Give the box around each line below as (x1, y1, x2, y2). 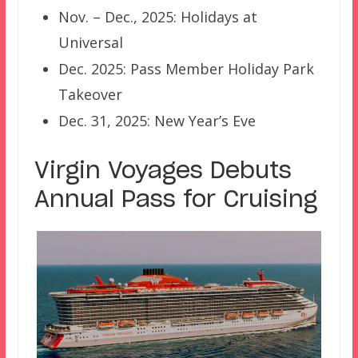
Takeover (58, 85, 122, 105)
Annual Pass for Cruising (34, 189, 317, 213)
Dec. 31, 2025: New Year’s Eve (58, 111, 256, 131)
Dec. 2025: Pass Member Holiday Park (58, 59, 314, 79)
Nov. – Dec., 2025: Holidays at (58, 7, 257, 27)
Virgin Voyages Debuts (34, 161, 292, 184)
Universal (58, 33, 123, 53)
